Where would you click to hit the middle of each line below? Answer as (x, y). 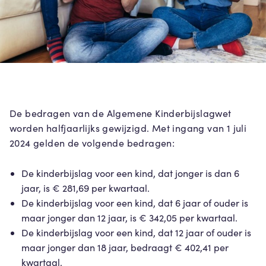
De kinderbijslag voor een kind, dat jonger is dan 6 (130, 173)
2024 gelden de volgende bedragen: (92, 143)
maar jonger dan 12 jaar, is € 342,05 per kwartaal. (129, 217)
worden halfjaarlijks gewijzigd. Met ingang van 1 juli (128, 128)
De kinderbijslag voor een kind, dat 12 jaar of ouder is (136, 232)
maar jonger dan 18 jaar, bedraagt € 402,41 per (125, 247)
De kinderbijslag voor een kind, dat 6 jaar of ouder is (135, 202)
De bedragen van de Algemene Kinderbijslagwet (121, 113)
